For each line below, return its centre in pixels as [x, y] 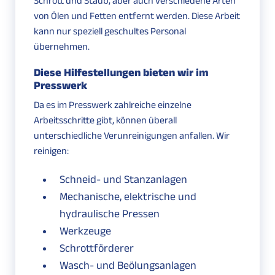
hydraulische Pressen [110, 214]
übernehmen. [62, 47]
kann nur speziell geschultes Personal [110, 31]
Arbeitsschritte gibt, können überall [105, 120]
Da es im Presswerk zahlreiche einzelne [113, 105]
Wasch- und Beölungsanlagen [128, 265]
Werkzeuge [85, 231]
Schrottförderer [97, 248]
